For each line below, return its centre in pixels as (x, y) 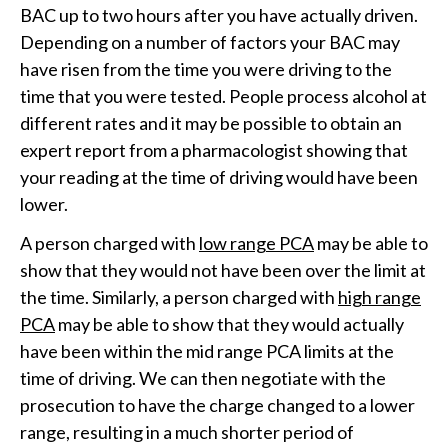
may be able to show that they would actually (229, 324)
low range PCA (256, 243)
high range (379, 297)
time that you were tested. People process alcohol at (223, 96)
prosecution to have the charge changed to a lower (217, 405)
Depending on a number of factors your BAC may (210, 42)
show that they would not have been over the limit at (223, 270)
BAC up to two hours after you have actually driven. (219, 15)
